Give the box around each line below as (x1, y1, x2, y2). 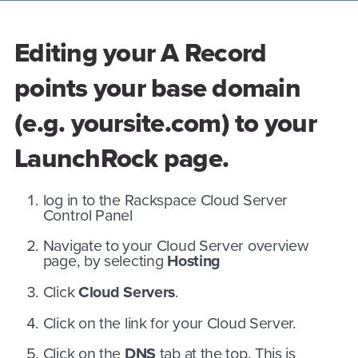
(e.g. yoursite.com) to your (14, 102, 316, 142)
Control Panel (42, 203, 137, 227)
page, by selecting (42, 249, 168, 273)
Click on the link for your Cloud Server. (42, 311, 300, 335)
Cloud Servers (78, 280, 176, 304)
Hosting (167, 249, 225, 273)
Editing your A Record (14, 32, 267, 72)
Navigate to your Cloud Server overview (42, 234, 308, 258)
